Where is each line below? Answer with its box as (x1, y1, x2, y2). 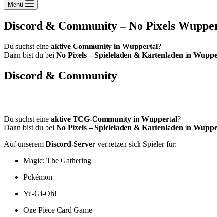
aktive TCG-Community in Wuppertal (51, 114, 177, 123)
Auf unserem (4, 139, 46, 148)
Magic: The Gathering (23, 156, 91, 165)
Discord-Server (46, 139, 95, 148)
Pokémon (23, 172, 52, 181)
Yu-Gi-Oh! (23, 189, 57, 198)
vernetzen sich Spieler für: (95, 139, 177, 148)
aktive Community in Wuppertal (51, 42, 158, 50)
